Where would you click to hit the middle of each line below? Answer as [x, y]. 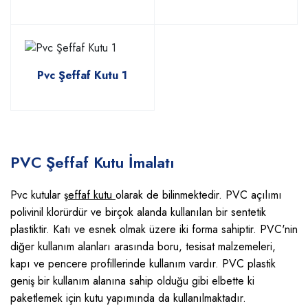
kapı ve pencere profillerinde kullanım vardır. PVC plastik [143, 263]
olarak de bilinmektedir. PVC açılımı [199, 195]
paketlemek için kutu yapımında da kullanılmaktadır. [128, 298]
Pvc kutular [37, 195]
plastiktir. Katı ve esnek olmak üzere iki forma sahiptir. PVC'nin [154, 229]
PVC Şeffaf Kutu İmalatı [92, 162]
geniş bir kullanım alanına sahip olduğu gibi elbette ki [132, 280]
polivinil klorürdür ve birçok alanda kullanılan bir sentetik [138, 212]
